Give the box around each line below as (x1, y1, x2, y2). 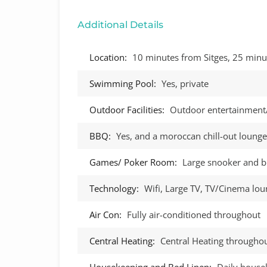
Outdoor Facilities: (89, 103, 164, 116)
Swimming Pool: (89, 77, 156, 89)
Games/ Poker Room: (89, 156, 177, 168)
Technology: (89, 182, 139, 194)
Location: (89, 51, 127, 63)
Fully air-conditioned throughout (127, 208, 260, 221)
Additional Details (77, 18, 163, 30)
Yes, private (162, 77, 209, 89)
